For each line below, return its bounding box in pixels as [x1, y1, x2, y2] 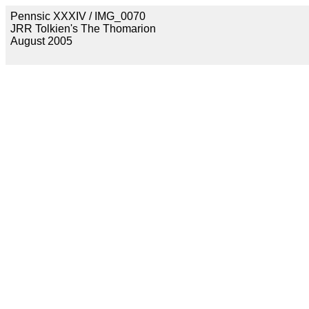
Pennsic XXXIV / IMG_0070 [10, 10, 146, 22]
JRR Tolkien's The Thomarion [10, 23, 156, 34]
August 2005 [10, 35, 72, 47]
